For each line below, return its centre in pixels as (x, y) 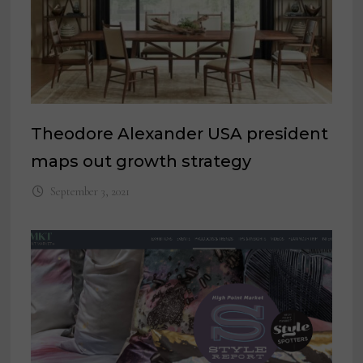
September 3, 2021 (90, 192)
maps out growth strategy (141, 162)
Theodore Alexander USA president (180, 134)
